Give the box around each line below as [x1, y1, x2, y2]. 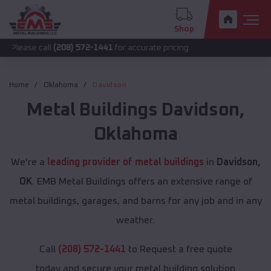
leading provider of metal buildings [47, 157, 204, 168]
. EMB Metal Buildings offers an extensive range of [31, 177, 252, 187]
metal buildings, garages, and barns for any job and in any [9, 196, 262, 206]
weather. [116, 215, 155, 226]
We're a [11, 157, 47, 168]
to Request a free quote [125, 244, 232, 255]
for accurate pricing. [69, 44, 147, 52]
